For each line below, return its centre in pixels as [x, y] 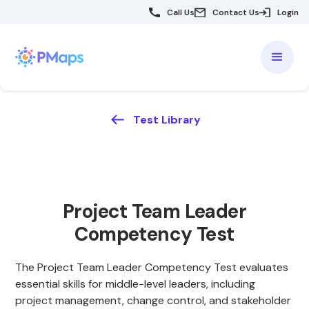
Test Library [167, 119]
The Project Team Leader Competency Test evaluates [152, 267]
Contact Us [236, 12]
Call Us [181, 12]
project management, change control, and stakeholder [153, 300]
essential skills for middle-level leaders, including [136, 284]
